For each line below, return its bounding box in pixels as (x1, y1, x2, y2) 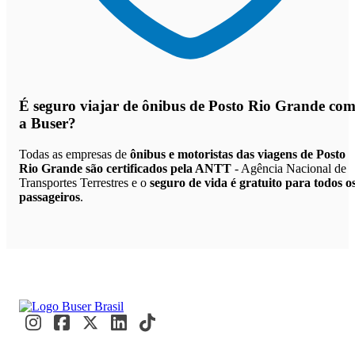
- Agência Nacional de (231, 162, 346, 176)
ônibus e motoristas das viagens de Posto (130, 147, 345, 162)
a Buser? (19, 115, 76, 132)
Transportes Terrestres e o (19, 176, 150, 190)
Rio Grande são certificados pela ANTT (19, 162, 231, 176)
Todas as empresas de (19, 147, 130, 162)
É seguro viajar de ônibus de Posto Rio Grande (19, 97, 325, 115)
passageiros (19, 190, 80, 204)
